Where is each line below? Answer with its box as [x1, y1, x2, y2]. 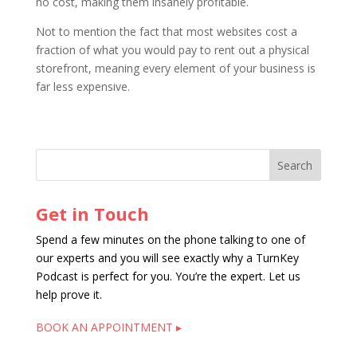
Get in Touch [35, 202, 149, 226]
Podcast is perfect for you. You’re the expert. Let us [35, 269, 300, 284]
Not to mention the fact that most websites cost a [35, 24, 297, 39]
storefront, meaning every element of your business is [35, 61, 316, 76]
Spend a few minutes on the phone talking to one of [35, 232, 305, 247]
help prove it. [35, 287, 102, 302]
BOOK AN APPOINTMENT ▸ [35, 320, 182, 335]
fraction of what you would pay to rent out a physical [35, 42, 309, 57]
